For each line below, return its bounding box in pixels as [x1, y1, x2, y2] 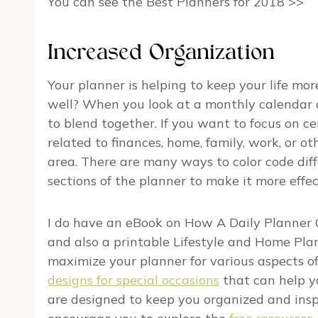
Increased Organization [48, 43, 275, 66]
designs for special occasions [48, 272, 219, 289]
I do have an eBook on [48, 214, 185, 231]
